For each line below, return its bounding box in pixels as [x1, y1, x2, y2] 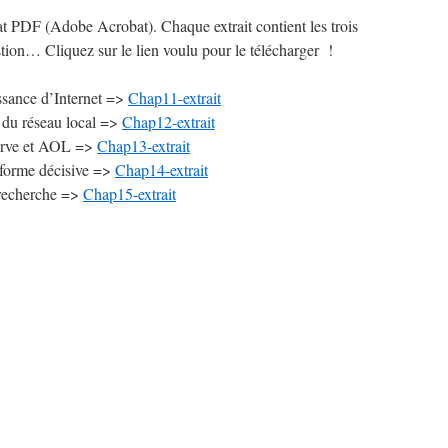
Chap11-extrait [128, 87, 221, 108]
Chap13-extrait [97, 135, 190, 156]
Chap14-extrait [115, 159, 208, 180]
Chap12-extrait [122, 111, 215, 132]
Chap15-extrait [83, 183, 176, 204]
